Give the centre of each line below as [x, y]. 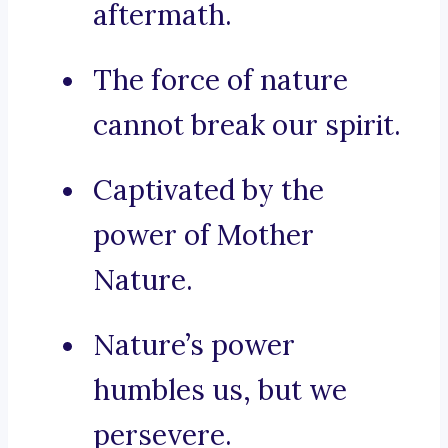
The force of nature [220, 80]
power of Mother [203, 235]
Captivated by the [208, 190]
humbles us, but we [220, 390]
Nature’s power [194, 345]
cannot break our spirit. [247, 125]
